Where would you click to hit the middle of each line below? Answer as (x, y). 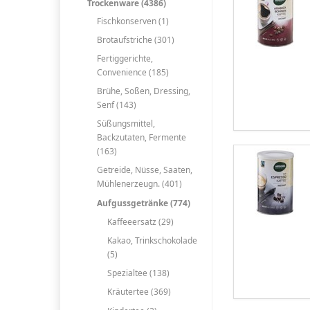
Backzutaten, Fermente (142, 138)
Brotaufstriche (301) (136, 39)
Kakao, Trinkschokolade (152, 240)
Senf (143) (117, 105)
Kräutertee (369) (139, 292)
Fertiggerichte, (125, 58)
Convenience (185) (133, 72)
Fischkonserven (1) (133, 21)
